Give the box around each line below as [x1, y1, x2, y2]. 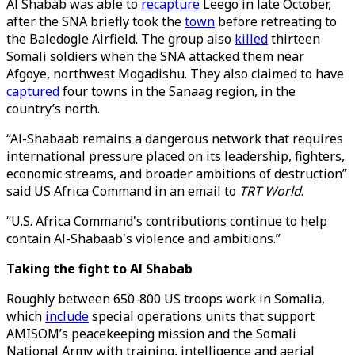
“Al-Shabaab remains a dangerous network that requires [6, 130, 343, 147]
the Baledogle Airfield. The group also [6, 30, 235, 48]
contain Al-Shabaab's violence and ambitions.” [6, 230, 281, 247]
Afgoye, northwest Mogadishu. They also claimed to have [6, 65, 344, 82]
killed [235, 30, 268, 48]
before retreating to [215, 13, 337, 30]
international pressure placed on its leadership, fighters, [6, 147, 345, 165]
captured [6, 82, 59, 100]
